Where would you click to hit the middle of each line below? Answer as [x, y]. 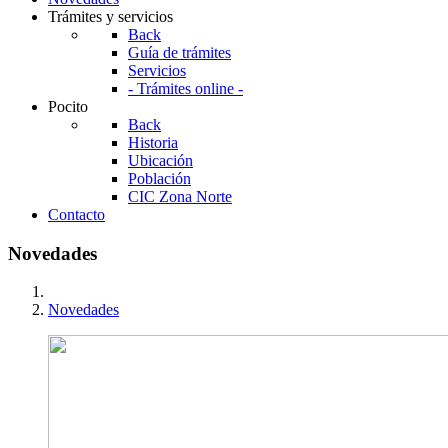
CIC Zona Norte [180, 196]
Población [159, 178]
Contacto [76, 214]
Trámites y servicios [110, 16]
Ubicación [160, 160]
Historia [153, 142]
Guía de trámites [179, 52]
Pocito [68, 106]
